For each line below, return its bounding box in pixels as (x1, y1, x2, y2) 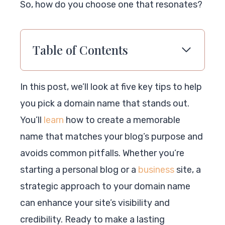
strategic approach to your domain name (20, 180, 190, 192)
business (138, 164, 174, 175)
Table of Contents (33, 41, 128, 58)
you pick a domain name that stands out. (20, 97, 189, 109)
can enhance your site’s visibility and (20, 197, 170, 208)
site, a (174, 164, 201, 175)
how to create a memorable (64, 114, 180, 126)
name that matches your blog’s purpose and (20, 131, 203, 142)
